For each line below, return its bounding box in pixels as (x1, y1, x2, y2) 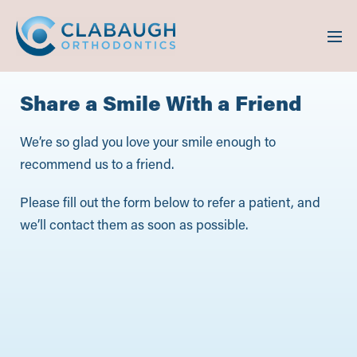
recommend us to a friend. (20, 155, 174, 172)
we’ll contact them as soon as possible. (20, 215, 248, 233)
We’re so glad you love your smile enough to (20, 132, 276, 150)
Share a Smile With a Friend (20, 88, 302, 116)
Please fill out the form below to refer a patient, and (20, 193, 320, 210)
